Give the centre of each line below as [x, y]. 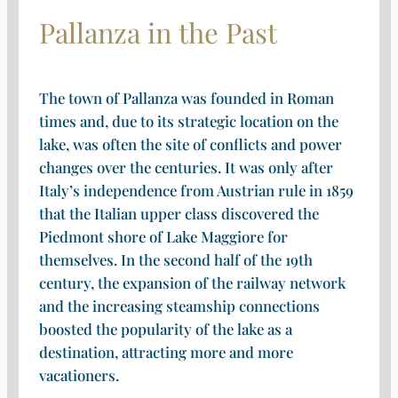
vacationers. [79, 375]
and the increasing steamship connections [179, 306]
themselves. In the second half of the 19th [175, 260]
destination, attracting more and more [166, 352]
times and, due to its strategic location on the [188, 121]
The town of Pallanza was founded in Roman [186, 98]
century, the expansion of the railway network [192, 283]
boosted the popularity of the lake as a [165, 329]
